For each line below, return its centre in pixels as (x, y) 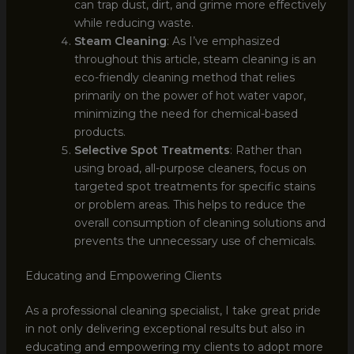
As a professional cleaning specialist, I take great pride (173, 310)
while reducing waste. (134, 23)
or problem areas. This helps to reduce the (190, 204)
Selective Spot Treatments (152, 150)
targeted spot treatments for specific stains (194, 186)
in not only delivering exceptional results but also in (165, 328)
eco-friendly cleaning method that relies (184, 77)
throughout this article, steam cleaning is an (195, 59)
